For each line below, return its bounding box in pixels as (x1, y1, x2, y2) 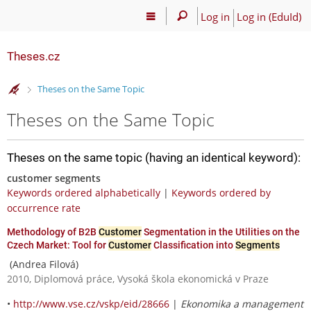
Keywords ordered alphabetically (7, 185, 160, 199)
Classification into (151, 239, 235, 251)
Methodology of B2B (7, 226, 99, 237)
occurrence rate (7, 201, 81, 215)
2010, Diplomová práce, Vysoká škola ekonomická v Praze (7, 271, 269, 285)
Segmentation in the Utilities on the (142, 226, 300, 237)
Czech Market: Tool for (7, 239, 108, 251)
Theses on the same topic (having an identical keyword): (7, 150, 301, 165)
